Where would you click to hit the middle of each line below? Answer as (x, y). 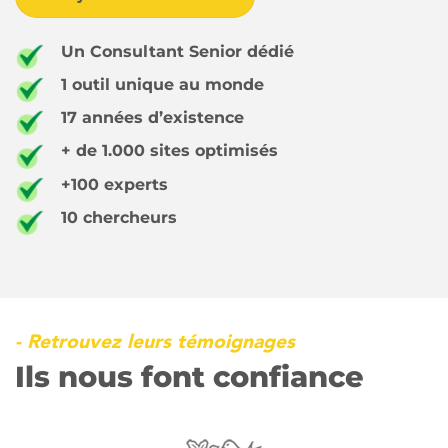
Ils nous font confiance (189, 376)
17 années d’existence (152, 118)
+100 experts (114, 184)
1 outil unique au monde (162, 84)
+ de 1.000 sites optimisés (169, 151)
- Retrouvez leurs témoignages (155, 342)
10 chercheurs (119, 217)
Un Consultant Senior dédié (177, 51)
